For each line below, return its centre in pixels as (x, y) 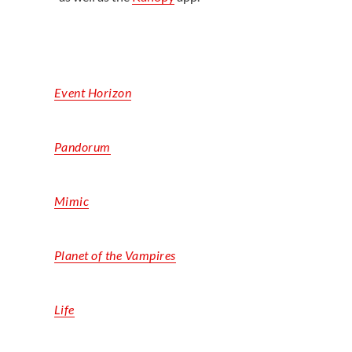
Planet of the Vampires (115, 255)
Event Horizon (93, 92)
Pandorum (82, 146)
